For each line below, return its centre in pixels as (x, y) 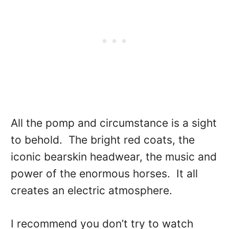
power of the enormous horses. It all (104, 174)
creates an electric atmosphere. (91, 191)
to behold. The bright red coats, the (102, 140)
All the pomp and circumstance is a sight (113, 123)
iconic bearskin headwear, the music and (113, 157)
